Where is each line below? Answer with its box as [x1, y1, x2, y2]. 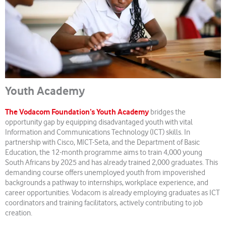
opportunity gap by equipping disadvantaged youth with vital [5, 118, 193, 127]
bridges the [149, 108, 186, 117]
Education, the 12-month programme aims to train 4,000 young [5, 148, 202, 157]
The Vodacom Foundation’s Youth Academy [5, 107, 149, 117]
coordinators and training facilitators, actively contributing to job [5, 199, 203, 208]
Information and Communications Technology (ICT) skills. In [5, 128, 190, 137]
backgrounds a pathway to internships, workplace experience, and [5, 179, 208, 188]
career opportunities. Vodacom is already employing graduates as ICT [5, 189, 220, 198]
